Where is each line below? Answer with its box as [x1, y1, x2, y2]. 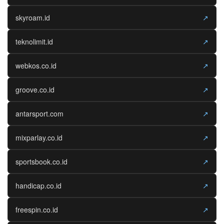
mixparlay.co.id [15, 132, 62, 142]
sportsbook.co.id [15, 156, 67, 166]
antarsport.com [15, 108, 63, 118]
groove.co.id [15, 84, 54, 94]
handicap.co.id [15, 180, 61, 190]
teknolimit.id [15, 36, 53, 46]
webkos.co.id [15, 60, 56, 70]
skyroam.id [15, 12, 50, 22]
